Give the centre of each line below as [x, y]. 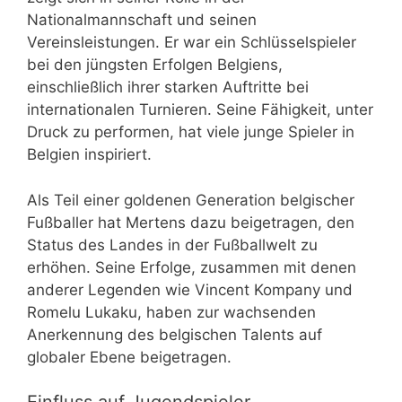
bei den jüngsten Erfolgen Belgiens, [155, 65]
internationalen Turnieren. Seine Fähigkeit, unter [200, 110]
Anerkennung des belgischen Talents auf [175, 334]
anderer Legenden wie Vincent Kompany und [190, 289]
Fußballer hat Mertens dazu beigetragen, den [191, 222]
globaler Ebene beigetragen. [129, 357]
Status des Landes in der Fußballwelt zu [172, 245]
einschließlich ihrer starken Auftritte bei [168, 87]
